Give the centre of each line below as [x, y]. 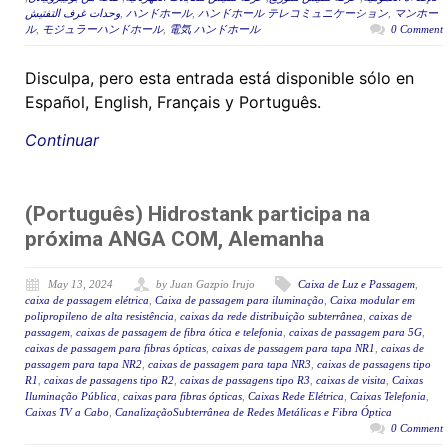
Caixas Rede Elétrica [296, 396]
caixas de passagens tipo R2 [109, 380]
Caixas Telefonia [388, 396]
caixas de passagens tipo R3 [245, 380]
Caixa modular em [372, 300]
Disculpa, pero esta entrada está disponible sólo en [219, 78]
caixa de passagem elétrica [87, 300]
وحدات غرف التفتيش [72, 13]
